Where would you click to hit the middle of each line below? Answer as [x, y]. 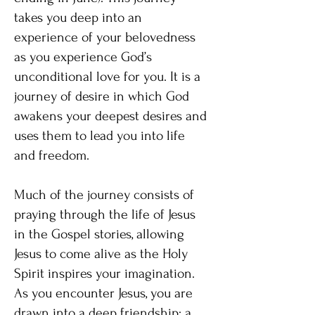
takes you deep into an [78, 18]
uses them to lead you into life [99, 136]
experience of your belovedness [105, 37]
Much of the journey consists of [104, 195]
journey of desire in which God [102, 96]
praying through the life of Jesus [105, 214]
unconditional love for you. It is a [107, 77]
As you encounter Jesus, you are [103, 293]
